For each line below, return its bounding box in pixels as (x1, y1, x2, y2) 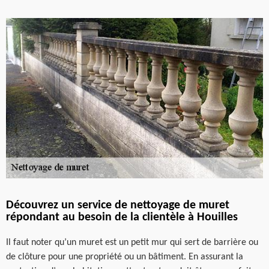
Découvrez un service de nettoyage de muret (6, 199, 229, 211)
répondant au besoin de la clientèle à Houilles (6, 211, 238, 223)
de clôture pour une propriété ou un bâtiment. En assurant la (6, 252, 243, 262)
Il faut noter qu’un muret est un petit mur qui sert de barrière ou (6, 238, 258, 247)
